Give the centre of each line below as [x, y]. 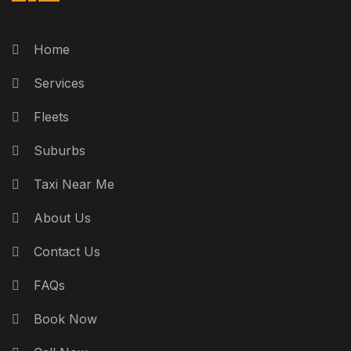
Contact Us [67, 251]
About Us [62, 217]
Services [59, 83]
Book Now [65, 318]
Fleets [51, 116]
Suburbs [60, 150]
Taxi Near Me [74, 184]
